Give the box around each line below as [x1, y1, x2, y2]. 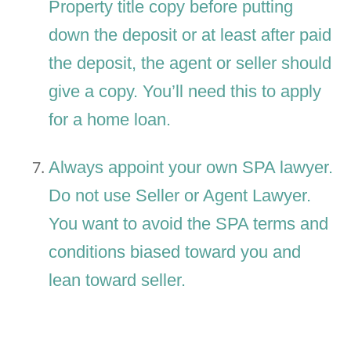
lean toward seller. [49, 270, 186, 291]
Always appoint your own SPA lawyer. [49, 157, 334, 178]
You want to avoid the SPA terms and [49, 214, 329, 234]
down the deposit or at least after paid [49, 25, 332, 45]
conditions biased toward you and [49, 242, 302, 262]
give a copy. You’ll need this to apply [49, 81, 322, 102]
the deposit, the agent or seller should [49, 53, 332, 74]
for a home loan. [49, 110, 172, 130]
